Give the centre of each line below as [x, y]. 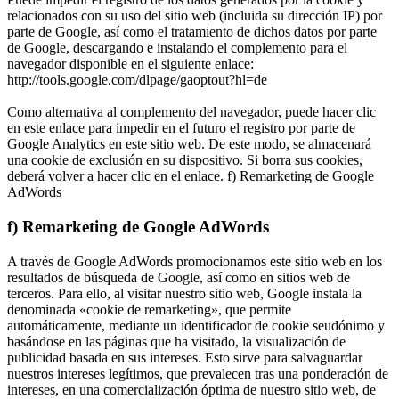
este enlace [54, 128]
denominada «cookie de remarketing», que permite [149, 309]
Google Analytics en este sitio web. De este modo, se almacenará [189, 144]
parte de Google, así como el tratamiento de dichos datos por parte [192, 32]
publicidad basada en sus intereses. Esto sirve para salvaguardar [185, 357]
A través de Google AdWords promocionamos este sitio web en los [195, 261]
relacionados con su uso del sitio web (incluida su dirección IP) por [195, 16]
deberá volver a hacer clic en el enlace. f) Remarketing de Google [191, 176]
